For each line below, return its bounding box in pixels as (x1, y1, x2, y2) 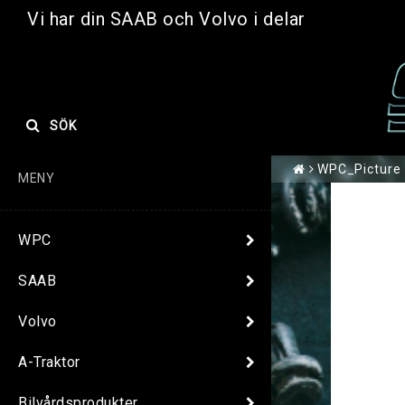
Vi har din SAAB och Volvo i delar (27, 8, 306, 30)
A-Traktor (18, 353, 80, 371)
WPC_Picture (316, 162, 401, 177)
